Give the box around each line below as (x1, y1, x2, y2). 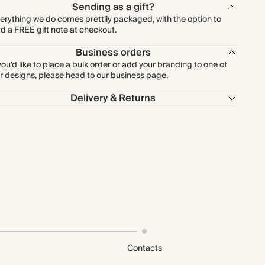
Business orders (75, 44, 151, 61)
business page (111, 69, 166, 83)
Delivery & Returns (70, 90, 156, 106)
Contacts (127, 241, 162, 256)
